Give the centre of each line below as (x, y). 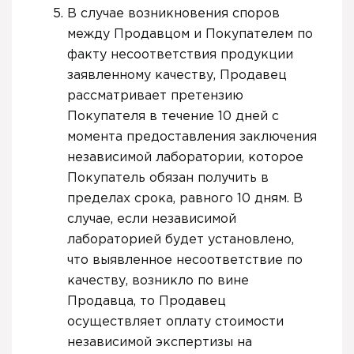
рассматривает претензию (155, 96)
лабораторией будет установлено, (181, 239)
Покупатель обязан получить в (168, 178)
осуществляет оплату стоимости (175, 322)
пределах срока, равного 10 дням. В (185, 198)
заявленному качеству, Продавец (177, 75)
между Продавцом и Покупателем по (190, 34)
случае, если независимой (152, 219)
